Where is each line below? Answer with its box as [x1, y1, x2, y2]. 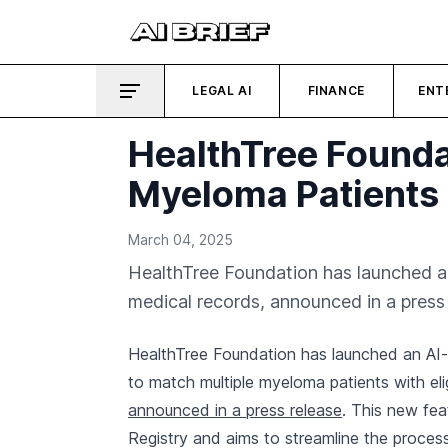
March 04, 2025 [128, 231, 233, 248]
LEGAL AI [192, 83, 252, 98]
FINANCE [307, 83, 365, 98]
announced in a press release [128, 400, 342, 420]
